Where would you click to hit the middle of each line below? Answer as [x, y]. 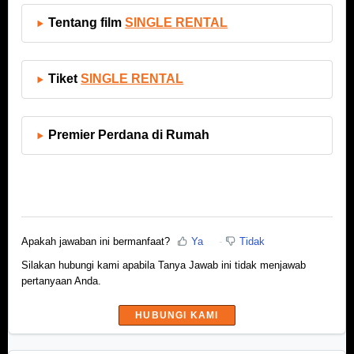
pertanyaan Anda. [61, 281]
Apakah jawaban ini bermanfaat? [96, 241]
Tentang [73, 23]
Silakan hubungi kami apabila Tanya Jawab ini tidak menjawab [164, 265]
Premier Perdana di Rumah [129, 135]
